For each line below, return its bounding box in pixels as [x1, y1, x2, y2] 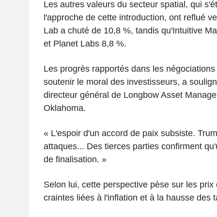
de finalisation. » [43, 154, 107, 164]
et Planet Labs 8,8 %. [43, 38, 126, 48]
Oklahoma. [43, 103, 86, 113]
